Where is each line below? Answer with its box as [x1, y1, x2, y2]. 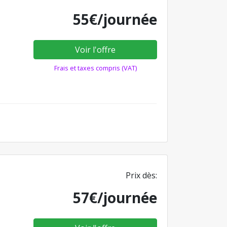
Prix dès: [126, 169, 157, 181]
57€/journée [73, 187, 157, 207]
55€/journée [73, 10, 157, 29]
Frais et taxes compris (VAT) [54, 63, 137, 72]
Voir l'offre [75, 44, 116, 55]
